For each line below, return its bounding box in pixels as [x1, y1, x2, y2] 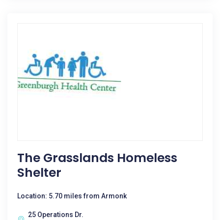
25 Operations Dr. [28, 211, 83, 219]
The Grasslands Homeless [17, 149, 177, 166]
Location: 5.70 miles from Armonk [17, 192, 127, 200]
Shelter [17, 164, 61, 181]
